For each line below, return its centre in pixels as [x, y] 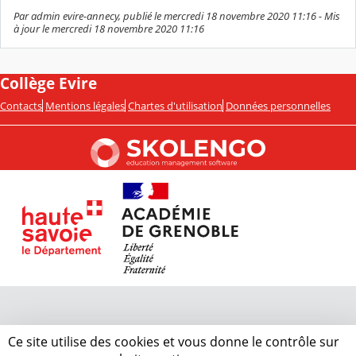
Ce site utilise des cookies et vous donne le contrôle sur [174, 342]
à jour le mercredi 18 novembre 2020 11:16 [109, 29]
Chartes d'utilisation [175, 106]
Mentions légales [85, 106]
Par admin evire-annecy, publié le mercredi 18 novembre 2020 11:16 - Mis [177, 16]
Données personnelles [278, 106]
